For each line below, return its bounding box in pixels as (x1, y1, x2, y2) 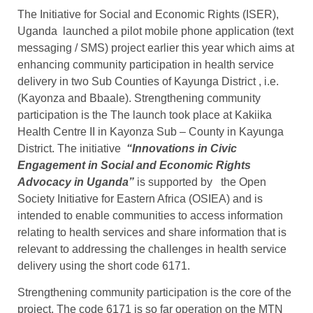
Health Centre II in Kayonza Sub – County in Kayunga (17, 126, 284, 138)
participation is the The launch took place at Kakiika (17, 109, 272, 121)
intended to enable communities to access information (17, 210, 283, 221)
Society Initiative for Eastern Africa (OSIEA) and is (17, 193, 263, 205)
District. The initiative (17, 143, 126, 154)
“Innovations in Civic (126, 143, 237, 154)
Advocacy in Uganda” (17, 176, 137, 188)
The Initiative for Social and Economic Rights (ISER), (17, 8, 279, 20)
